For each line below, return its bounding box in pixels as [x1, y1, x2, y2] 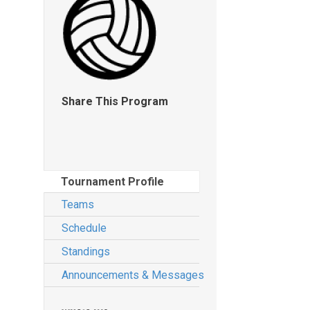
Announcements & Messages [62, 268, 204, 282]
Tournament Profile [61, 175, 164, 189]
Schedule [62, 221, 107, 235]
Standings [62, 245, 110, 259]
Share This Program [62, 95, 168, 108]
